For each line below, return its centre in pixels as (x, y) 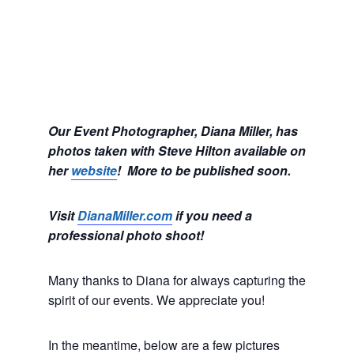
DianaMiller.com (124, 215)
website (94, 170)
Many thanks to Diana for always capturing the (177, 280)
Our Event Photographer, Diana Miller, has (173, 130)
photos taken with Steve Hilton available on (177, 150)
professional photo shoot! (126, 235)
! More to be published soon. (203, 170)
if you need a (212, 215)
